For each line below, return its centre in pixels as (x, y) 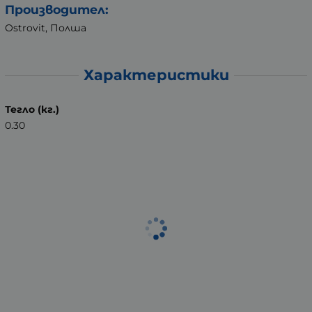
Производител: (57, 9)
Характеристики (156, 75)
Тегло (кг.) (32, 110)
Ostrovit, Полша (46, 28)
